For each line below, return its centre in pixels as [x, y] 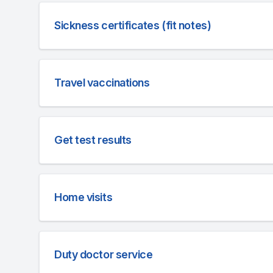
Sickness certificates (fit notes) [133, 25]
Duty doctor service [104, 254]
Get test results [93, 140]
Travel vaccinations [102, 83]
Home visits [83, 197]
